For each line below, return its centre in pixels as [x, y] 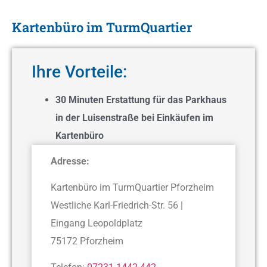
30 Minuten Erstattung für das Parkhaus [141, 100]
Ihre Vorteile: [79, 72]
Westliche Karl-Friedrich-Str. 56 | [117, 206]
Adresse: [70, 161]
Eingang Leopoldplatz [97, 223]
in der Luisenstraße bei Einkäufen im [134, 117]
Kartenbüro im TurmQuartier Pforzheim [132, 188]
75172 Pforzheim [87, 241]
